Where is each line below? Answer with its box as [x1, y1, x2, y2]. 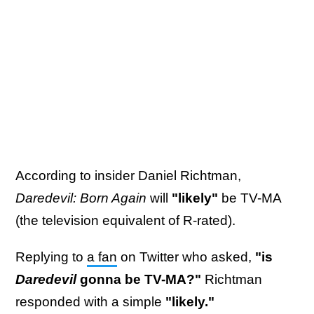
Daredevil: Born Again [15, 191, 146, 206]
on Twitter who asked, [117, 250, 255, 265]
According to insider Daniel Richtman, [15, 168, 241, 184]
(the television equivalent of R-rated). [15, 213, 239, 228]
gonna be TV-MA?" [76, 272, 205, 287]
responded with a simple [15, 294, 165, 310]
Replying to [15, 250, 87, 265]
